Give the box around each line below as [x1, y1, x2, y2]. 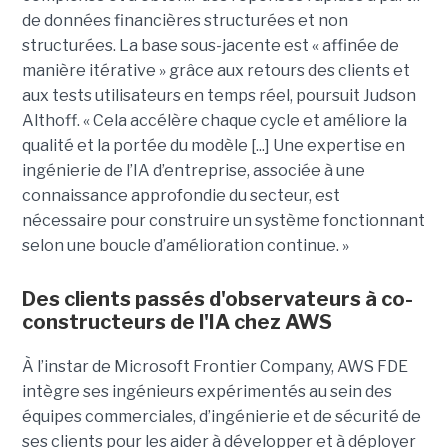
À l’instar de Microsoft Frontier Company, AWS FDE [21, 356, 408, 376]
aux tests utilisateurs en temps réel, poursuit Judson [21, 85, 416, 105]
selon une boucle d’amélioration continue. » [21, 235, 349, 255]
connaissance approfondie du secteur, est [21, 185, 340, 205]
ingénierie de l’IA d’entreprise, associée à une [21, 160, 365, 180]
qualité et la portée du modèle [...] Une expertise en [21, 135, 405, 155]
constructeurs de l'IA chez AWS [21, 309, 332, 334]
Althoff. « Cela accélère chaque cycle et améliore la [21, 110, 407, 130]
